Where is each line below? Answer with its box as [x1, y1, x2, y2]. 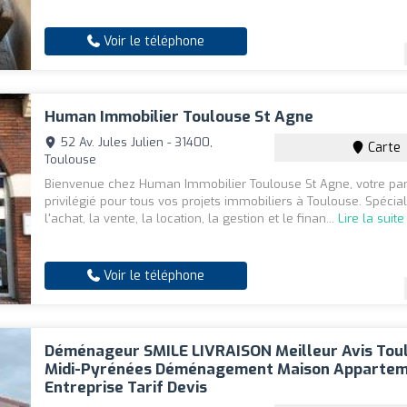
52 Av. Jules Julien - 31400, [56, 134, 213, 151]
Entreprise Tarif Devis [45, 377, 208, 399]
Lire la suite [338, 211, 405, 227]
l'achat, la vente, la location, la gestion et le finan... [45, 211, 339, 227]
